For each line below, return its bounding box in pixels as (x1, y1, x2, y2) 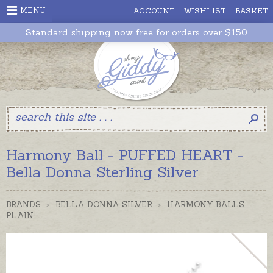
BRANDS (6, 199, 41, 210)
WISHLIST (184, 6, 226, 15)
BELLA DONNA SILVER (55, 199, 152, 210)
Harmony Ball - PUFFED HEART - (6, 145, 244, 165)
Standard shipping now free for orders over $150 (26, 27, 247, 38)
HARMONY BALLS (167, 199, 244, 210)
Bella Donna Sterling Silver (6, 162, 199, 182)
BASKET (235, 6, 268, 15)
